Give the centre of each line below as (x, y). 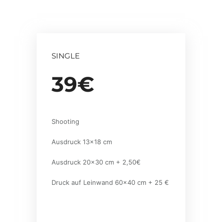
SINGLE (66, 56)
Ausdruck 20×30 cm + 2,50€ (96, 162)
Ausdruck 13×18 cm (82, 142)
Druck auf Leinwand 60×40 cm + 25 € (110, 182)
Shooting (65, 121)
